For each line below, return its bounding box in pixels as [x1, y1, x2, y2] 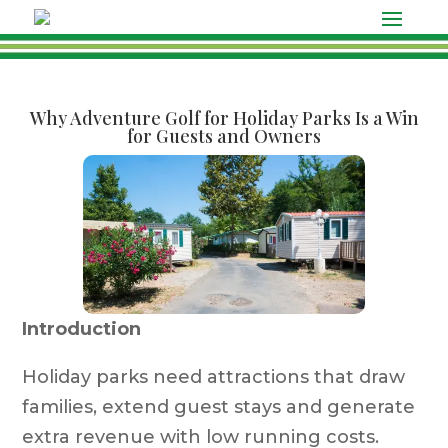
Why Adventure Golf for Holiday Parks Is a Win [29, 106, 419, 130]
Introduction [22, 317, 142, 340]
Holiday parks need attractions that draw [22, 365, 406, 388]
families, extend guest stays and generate [22, 395, 416, 418]
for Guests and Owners [127, 124, 321, 148]
